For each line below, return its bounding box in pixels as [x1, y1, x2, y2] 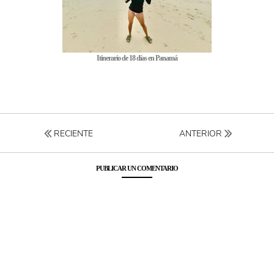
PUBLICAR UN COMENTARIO [96, 164, 178, 172]
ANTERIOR [179, 128, 224, 140]
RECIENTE [51, 128, 93, 140]
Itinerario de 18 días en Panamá [96, 54, 177, 63]
